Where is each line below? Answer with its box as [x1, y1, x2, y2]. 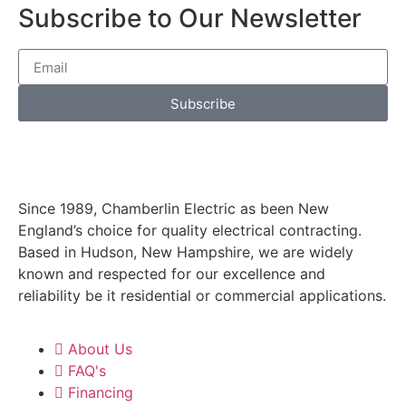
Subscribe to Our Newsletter [18, 3, 362, 34]
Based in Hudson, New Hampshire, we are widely [18, 243, 353, 262]
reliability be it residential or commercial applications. [18, 286, 386, 305]
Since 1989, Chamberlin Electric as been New [18, 199, 329, 218]
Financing [68, 382, 133, 401]
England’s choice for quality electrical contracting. [18, 221, 362, 240]
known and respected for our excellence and [18, 265, 325, 284]
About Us [68, 339, 132, 358]
